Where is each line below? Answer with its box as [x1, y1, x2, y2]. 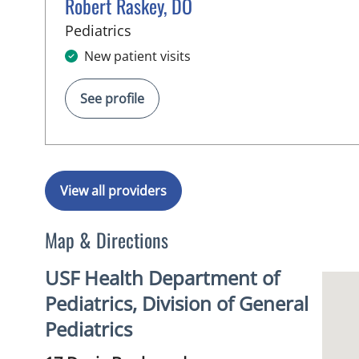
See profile [80, 90, 144, 107]
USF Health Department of [45, 264, 280, 291]
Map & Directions [45, 225, 168, 254]
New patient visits [84, 47, 191, 65]
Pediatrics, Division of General [45, 290, 309, 317]
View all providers [60, 182, 167, 200]
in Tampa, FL [131, 20, 216, 39]
